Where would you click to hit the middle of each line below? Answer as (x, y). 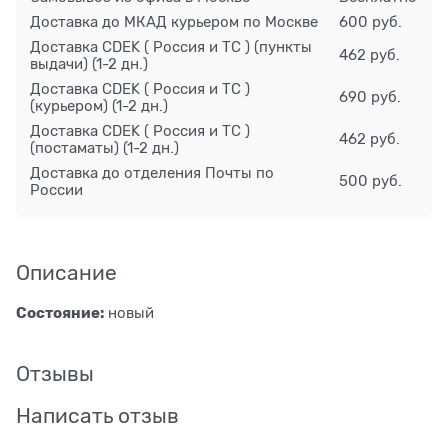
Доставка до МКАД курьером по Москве (174, 22)
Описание (66, 273)
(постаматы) (75, 148)
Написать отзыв (97, 416)
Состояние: (60, 313)
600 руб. (370, 22)
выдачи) (59, 64)
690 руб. (369, 97)
